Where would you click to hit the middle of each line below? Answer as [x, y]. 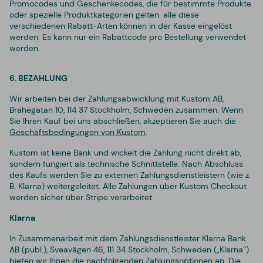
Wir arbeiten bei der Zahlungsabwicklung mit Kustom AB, [117, 98]
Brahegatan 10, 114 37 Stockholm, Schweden [91, 109]
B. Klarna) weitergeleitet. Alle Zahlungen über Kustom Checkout [128, 186]
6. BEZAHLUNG [38, 78]
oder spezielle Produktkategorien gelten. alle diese [104, 14]
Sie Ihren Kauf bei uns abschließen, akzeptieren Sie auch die [123, 121]
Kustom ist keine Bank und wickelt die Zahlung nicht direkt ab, [125, 152]
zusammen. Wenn [208, 109]
